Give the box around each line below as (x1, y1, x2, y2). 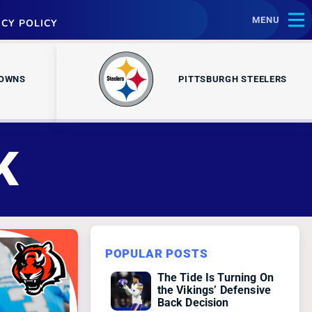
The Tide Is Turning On (157, 270, 274, 284)
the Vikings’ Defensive (157, 283, 272, 297)
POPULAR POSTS (104, 247, 208, 261)
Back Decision (157, 295, 229, 309)
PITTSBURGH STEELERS (178, 74, 288, 85)
